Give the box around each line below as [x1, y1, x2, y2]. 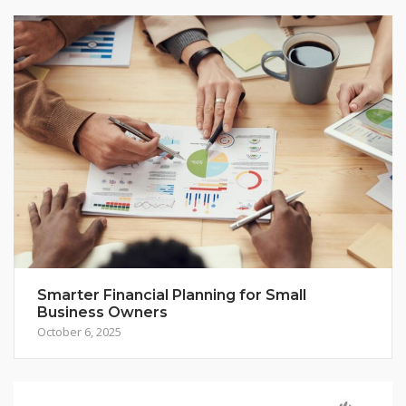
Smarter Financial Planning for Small [37, 285, 306, 304]
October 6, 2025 [37, 323, 121, 340]
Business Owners [37, 303, 168, 321]
